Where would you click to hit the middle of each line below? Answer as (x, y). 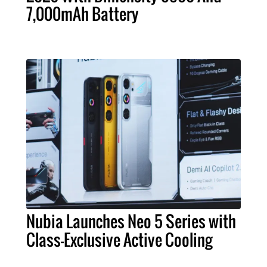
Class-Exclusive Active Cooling (119, 240)
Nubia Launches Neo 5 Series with (131, 221)
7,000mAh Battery (83, 14)
